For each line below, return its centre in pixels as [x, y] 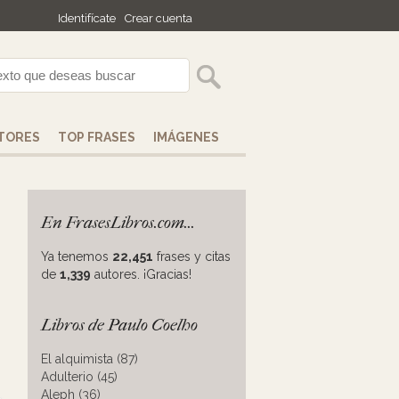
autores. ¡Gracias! [141, 274]
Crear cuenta [159, 18]
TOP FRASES [97, 137]
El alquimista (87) [90, 359]
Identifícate [87, 18]
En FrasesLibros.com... [118, 223]
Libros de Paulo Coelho [119, 325]
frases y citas [192, 256]
